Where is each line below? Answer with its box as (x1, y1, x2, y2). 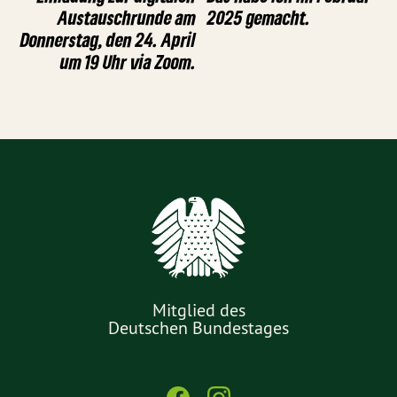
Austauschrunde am (58, 5, 196, 30)
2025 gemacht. (207, 5, 310, 30)
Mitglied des (152, 299, 245, 322)
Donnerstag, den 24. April (20, 27, 196, 52)
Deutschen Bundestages (108, 316, 289, 339)
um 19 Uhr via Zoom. (60, 50, 196, 74)
